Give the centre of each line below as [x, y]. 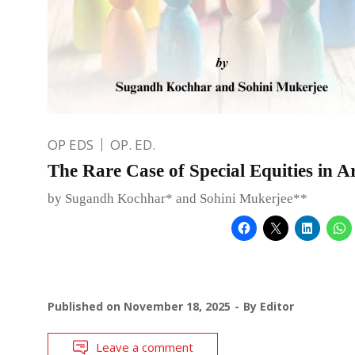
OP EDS [71, 144]
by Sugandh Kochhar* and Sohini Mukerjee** [177, 198]
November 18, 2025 [177, 306]
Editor [277, 306]
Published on [86, 306]
